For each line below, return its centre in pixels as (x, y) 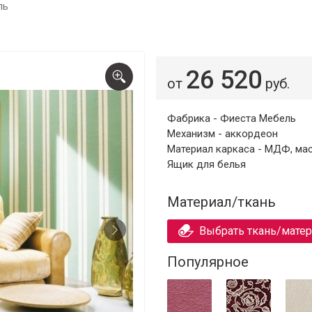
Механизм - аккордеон (223, 134)
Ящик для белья (206, 164)
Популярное (208, 262)
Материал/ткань (221, 202)
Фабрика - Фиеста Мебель (232, 118)
